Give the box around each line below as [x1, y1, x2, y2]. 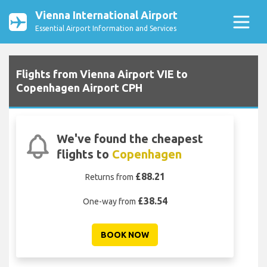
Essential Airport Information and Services [35, 24, 176, 32]
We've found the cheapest [57, 132, 204, 146]
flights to [57, 147, 113, 162]
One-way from [82, 197, 138, 207]
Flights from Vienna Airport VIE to [16, 68, 188, 80]
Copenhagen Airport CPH [16, 82, 142, 94]
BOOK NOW [101, 230, 149, 240]
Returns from [85, 172, 135, 182]
